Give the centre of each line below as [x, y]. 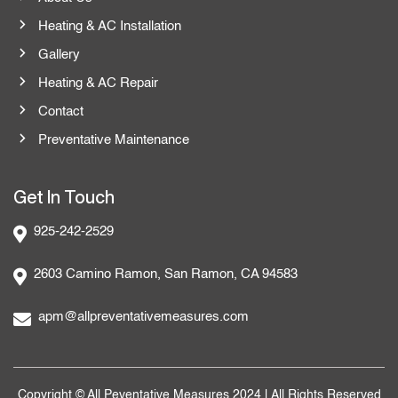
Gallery [59, 55]
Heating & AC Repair [98, 83]
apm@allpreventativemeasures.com [143, 317]
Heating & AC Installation [109, 26]
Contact [60, 111]
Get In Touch [64, 197]
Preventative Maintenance [113, 140]
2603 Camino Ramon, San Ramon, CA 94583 [166, 274]
